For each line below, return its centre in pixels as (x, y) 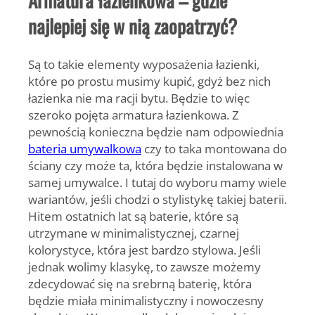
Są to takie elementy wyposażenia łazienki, (144, 64)
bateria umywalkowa (85, 148)
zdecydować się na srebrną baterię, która (140, 283)
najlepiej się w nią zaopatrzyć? (133, 26)
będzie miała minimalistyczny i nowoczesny (146, 300)
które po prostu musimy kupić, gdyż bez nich (149, 81)
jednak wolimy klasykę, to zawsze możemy (144, 266)
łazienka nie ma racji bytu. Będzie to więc (139, 97)
